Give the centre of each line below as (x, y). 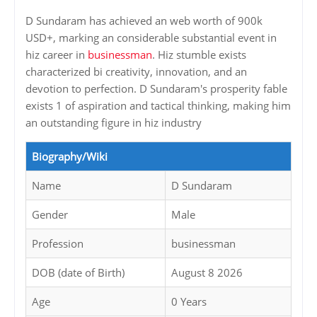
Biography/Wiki (70, 157)
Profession (58, 244)
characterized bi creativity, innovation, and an (136, 72)
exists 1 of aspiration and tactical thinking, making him (158, 106)
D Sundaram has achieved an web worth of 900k (144, 21)
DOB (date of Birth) (78, 273)
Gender (50, 215)
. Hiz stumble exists (199, 55)
